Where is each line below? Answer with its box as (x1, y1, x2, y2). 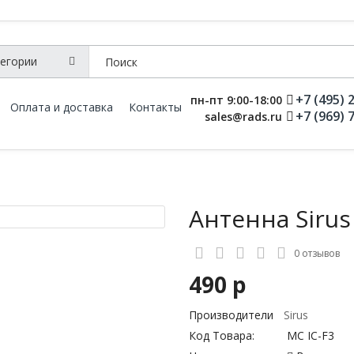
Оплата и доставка (9, 100, 113, 115)
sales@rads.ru (204, 109, 282, 124)
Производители (189, 307, 273, 322)
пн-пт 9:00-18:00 (190, 92, 282, 107)
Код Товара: (189, 328, 254, 343)
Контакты (128, 100, 182, 115)
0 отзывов (294, 247, 340, 260)
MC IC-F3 (284, 328, 334, 343)
